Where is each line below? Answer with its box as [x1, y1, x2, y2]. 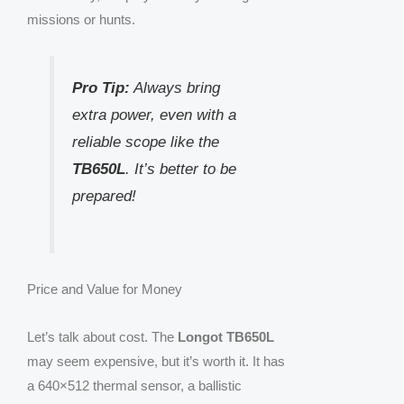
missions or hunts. [27, 12, 135, 28]
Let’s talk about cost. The [27, 329, 178, 345]
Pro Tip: [71, 78, 130, 96]
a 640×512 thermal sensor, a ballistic [27, 378, 242, 394]
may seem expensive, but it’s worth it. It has [27, 353, 285, 370]
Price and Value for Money [27, 280, 182, 297]
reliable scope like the [71, 133, 219, 150]
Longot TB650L [178, 329, 274, 345]
